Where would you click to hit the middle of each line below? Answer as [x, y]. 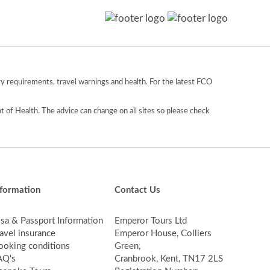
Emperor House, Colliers [163, 233]
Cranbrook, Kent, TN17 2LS [168, 259]
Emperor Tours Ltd [150, 221]
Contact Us [137, 190]
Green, [127, 246]
